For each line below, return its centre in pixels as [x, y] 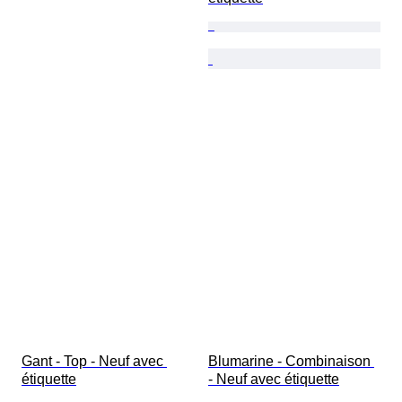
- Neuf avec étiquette [274, 380]
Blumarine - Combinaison [291, 362]
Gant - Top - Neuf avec [94, 362]
